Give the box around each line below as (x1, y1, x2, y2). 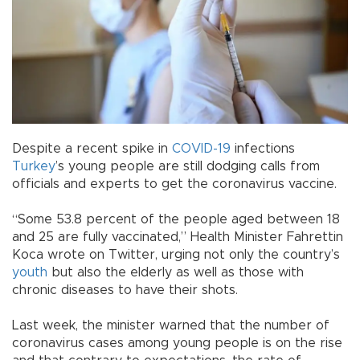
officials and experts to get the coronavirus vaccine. (12, 178, 337, 191)
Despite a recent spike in (12, 142, 172, 156)
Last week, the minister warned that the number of (12, 319, 329, 333)
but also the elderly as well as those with (47, 266, 304, 280)
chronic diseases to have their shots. (12, 284, 238, 297)
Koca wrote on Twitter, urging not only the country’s (12, 248, 340, 262)
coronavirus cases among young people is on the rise (12, 337, 342, 350)
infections (231, 142, 295, 156)
